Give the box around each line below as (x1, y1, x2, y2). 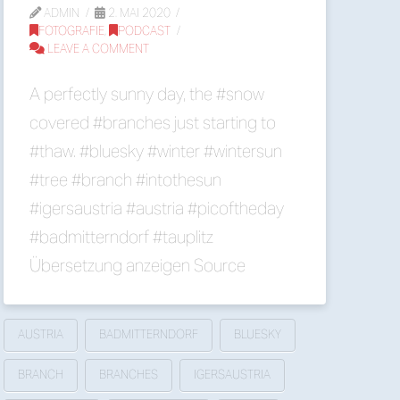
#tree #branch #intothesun (29, 169, 222, 191)
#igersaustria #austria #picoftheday (29, 197, 285, 220)
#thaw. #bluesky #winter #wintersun (29, 140, 283, 162)
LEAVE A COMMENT (45, 41, 150, 57)
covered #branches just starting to (29, 112, 277, 134)
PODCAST (118, 23, 171, 39)
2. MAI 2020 (105, 5, 171, 21)
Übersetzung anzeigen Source (29, 254, 246, 277)
